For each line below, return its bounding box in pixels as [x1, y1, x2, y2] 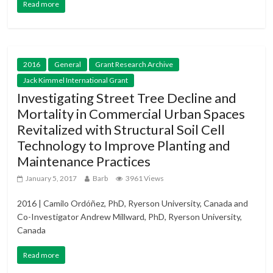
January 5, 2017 [26, 174, 77, 183]
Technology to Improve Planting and [17, 137, 231, 154]
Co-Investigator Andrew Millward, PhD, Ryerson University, [17, 211, 243, 222]
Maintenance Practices [17, 153, 151, 170]
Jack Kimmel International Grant [23, 76, 129, 85]
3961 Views [126, 174, 165, 183]
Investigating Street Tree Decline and [17, 90, 237, 107]
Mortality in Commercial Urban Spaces [17, 105, 246, 122]
